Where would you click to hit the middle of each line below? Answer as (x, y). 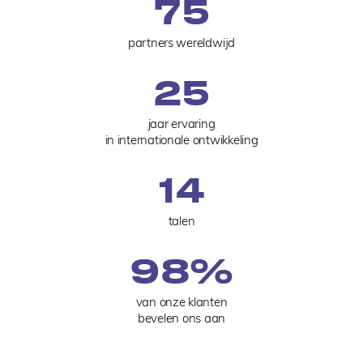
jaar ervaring (181, 123)
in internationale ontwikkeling (181, 139)
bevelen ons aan (181, 318)
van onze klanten (181, 301)
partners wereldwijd (181, 42)
